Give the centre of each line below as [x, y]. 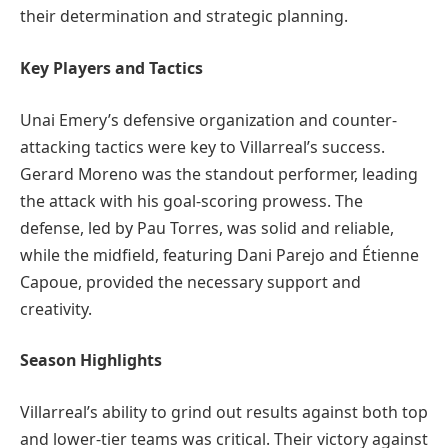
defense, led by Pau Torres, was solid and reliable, [207, 227]
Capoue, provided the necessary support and [190, 281]
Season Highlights [91, 360]
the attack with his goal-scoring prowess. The [191, 200]
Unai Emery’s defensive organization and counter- [208, 119]
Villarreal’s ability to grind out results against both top [224, 411]
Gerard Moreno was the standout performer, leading [219, 173]
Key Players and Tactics [111, 68]
